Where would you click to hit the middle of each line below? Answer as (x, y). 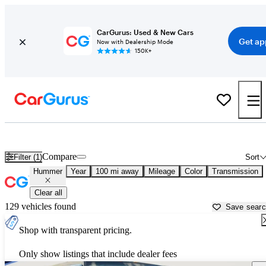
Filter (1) (28, 157)
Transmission (235, 172)
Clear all (48, 193)
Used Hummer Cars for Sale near (100, 136)
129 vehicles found (40, 207)
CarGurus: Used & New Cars (145, 32)
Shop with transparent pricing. (75, 230)
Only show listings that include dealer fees (98, 254)
